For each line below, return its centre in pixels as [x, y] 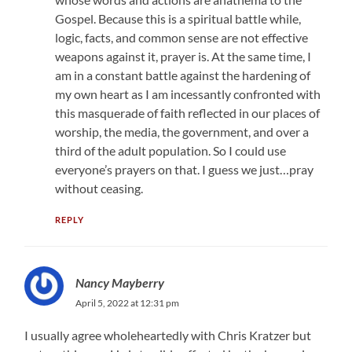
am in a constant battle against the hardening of [182, 75]
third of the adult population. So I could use [170, 150]
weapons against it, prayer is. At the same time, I [183, 56]
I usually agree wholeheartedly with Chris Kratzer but [168, 335]
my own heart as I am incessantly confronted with [187, 93]
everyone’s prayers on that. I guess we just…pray [184, 169]
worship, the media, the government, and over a [181, 131]
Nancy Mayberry [120, 282]
